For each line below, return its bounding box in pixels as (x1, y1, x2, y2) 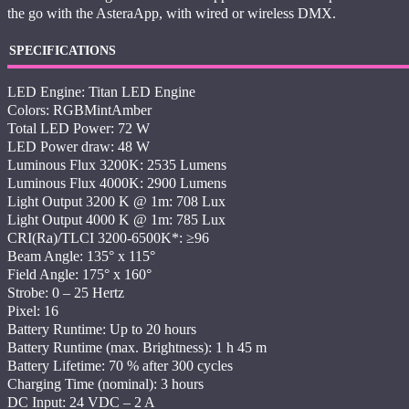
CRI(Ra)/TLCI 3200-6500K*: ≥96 (7, 230, 209, 246)
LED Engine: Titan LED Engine (7, 84, 195, 100)
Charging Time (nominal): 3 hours (7, 376, 204, 392)
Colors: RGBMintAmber (7, 102, 152, 118)
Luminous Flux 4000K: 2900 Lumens (7, 175, 226, 191)
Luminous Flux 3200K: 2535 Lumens (7, 157, 226, 173)
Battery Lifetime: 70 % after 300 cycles (7, 358, 233, 373)
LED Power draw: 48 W (7, 139, 150, 154)
